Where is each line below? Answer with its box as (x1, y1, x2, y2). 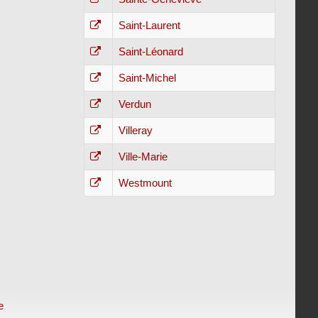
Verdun (118, 98, 151, 110)
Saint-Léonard (118, 45, 183, 57)
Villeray (118, 124, 153, 136)
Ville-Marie (118, 150, 168, 163)
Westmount (118, 177, 172, 189)
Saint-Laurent (118, 19, 180, 31)
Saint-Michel (118, 72, 176, 84)
